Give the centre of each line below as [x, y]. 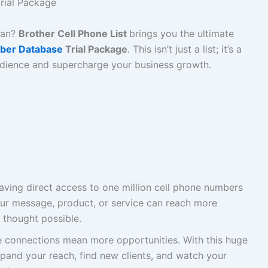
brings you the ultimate [182, 33]
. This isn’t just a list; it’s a [185, 49]
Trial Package [95, 49]
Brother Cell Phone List [74, 33]
